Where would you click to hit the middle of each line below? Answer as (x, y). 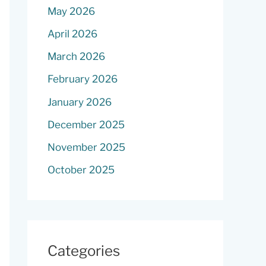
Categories (84, 251)
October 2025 (81, 170)
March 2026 (76, 56)
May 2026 (71, 11)
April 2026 (72, 34)
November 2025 (86, 147)
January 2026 (80, 102)
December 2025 (86, 124)
